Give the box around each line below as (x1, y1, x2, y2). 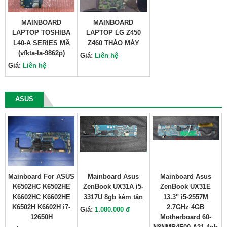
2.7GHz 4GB (167, 203, 205, 211)
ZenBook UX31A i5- (83, 183, 144, 191)
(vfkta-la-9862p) (18, 49, 65, 57)
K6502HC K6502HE (12, 183, 70, 191)
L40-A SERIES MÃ (13, 39, 70, 47)
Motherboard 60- (160, 213, 211, 221)
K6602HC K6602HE (12, 193, 70, 201)
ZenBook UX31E (160, 183, 211, 191)
